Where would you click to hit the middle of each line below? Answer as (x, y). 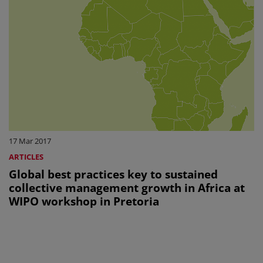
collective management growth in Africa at (127, 187)
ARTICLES (26, 156)
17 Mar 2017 (30, 141)
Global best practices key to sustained (113, 174)
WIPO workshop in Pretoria (84, 201)
